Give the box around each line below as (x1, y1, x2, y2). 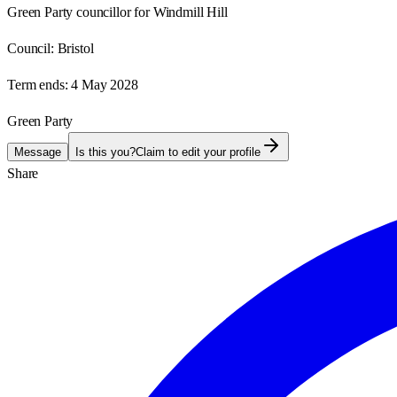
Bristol (57, 40, 94, 56)
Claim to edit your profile (136, 144, 261, 159)
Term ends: (7, 76, 68, 92)
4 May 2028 (71, 76, 138, 92)
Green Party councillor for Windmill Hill (7, 4, 228, 19)
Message (14, 144, 61, 159)
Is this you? (75, 144, 136, 159)
